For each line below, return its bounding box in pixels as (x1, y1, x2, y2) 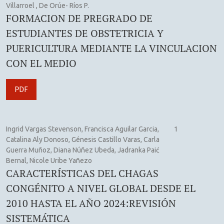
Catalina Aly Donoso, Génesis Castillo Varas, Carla (6, 135, 159, 143)
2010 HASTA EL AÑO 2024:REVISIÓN (6, 196, 176, 210)
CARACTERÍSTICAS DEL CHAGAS (6, 166, 158, 180)
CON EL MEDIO (6, 56, 76, 70)
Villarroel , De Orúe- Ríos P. (6, 1, 89, 9)
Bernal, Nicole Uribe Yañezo (6, 156, 92, 164)
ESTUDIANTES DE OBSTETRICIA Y (6, 26, 163, 40)
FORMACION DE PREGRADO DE (6, 11, 152, 25)
